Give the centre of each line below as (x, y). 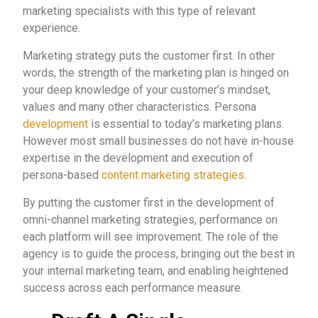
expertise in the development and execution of (138, 158)
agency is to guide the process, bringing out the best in (159, 254)
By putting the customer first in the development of (149, 203)
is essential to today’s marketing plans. (186, 124)
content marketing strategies (171, 175)
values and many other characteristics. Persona (139, 107)
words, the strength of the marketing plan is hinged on (156, 73)
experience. (51, 28)
